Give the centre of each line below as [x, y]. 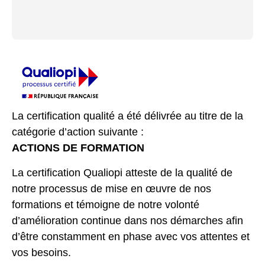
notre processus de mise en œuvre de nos [112, 188]
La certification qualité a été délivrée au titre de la [127, 116]
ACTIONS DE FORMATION [78, 148]
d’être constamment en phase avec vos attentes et [131, 236]
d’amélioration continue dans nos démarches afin [127, 220]
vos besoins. [41, 252]
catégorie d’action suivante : [78, 132]
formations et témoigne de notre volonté [106, 204]
